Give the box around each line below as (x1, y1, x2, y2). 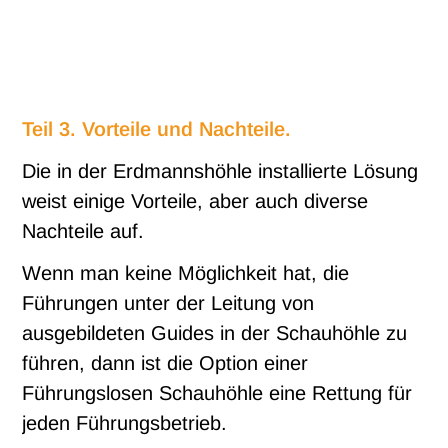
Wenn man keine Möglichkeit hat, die (22, 262, 350, 285)
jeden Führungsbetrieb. (22, 412, 228, 435)
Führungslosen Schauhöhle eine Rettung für (22, 382, 413, 405)
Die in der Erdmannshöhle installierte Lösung (22, 160, 419, 183)
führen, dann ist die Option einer (22, 352, 309, 375)
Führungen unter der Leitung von (22, 292, 315, 315)
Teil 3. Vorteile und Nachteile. (22, 118, 292, 141)
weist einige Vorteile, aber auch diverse (22, 190, 369, 213)
